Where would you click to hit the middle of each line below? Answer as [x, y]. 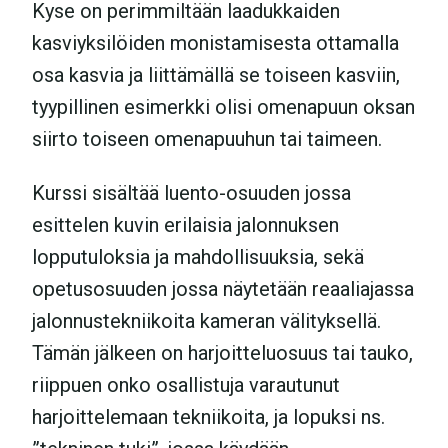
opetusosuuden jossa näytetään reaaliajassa [223, 288]
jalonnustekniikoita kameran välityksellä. [206, 320]
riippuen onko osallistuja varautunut [186, 384]
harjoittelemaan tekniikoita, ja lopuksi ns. [208, 416]
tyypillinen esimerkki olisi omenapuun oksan [223, 106]
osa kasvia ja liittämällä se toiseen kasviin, [216, 74]
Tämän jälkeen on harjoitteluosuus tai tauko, [222, 352]
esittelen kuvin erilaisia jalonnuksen [185, 224]
